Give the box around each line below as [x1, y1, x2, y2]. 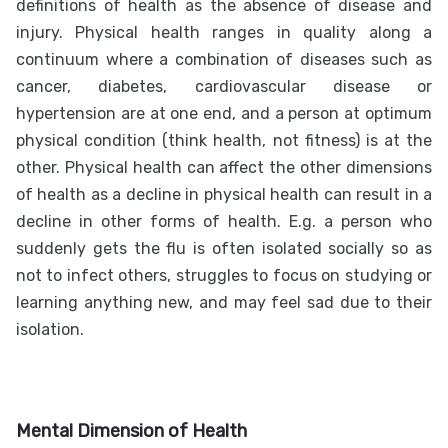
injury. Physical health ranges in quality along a [16, 23, 432, 43]
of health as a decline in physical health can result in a [16, 185, 432, 205]
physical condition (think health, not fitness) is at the [16, 131, 432, 151]
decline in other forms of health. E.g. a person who [16, 212, 432, 232]
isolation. [16, 320, 84, 340]
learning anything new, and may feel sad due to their [16, 293, 432, 313]
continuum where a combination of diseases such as [16, 50, 432, 70]
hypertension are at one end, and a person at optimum [16, 104, 432, 124]
